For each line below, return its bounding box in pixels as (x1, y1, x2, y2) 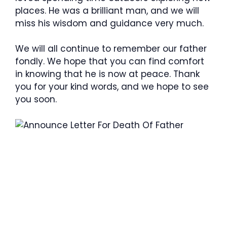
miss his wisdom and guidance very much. (15, 17, 204, 29)
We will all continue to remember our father (15, 43, 207, 55)
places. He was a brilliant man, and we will (15, 4, 199, 17)
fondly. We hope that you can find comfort (15, 55, 204, 67)
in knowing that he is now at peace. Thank (15, 68, 200, 80)
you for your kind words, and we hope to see (15, 81, 209, 93)
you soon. (15, 93, 57, 105)
